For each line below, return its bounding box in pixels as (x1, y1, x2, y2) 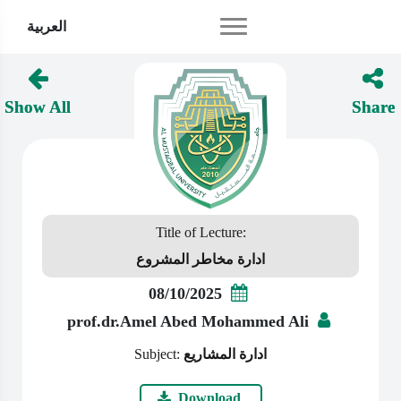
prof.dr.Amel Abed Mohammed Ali (66, 312, 309, 330)
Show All (4, 98, 71, 116)
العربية (27, 16, 66, 37)
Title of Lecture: (155, 225, 246, 240)
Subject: (134, 346, 183, 362)
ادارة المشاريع (183, 346, 267, 362)
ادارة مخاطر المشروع (136, 252, 265, 267)
